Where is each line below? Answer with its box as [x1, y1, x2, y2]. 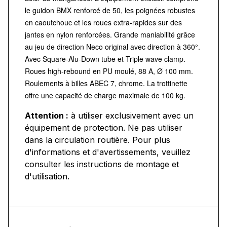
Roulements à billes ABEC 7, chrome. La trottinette [25, 78, 187, 88]
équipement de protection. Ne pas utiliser [25, 122, 182, 133]
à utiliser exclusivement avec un [68, 110, 194, 121]
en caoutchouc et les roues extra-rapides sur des [25, 17, 182, 27]
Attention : [25, 110, 68, 121]
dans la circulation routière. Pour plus [25, 134, 170, 145]
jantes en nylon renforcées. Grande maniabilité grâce [25, 29, 195, 40]
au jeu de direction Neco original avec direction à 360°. [25, 41, 200, 52]
